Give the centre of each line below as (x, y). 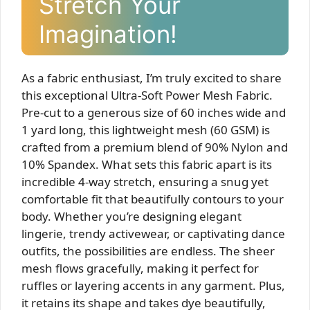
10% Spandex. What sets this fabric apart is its (147, 164)
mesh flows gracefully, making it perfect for (140, 268)
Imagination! (108, 34)
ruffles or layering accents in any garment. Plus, (153, 285)
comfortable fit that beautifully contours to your (153, 199)
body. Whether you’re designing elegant (131, 216)
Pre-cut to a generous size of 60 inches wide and (154, 112)
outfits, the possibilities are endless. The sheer (148, 250)
